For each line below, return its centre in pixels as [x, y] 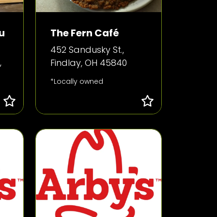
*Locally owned [77, 81]
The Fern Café [85, 33]
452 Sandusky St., [87, 50]
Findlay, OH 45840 [88, 63]
